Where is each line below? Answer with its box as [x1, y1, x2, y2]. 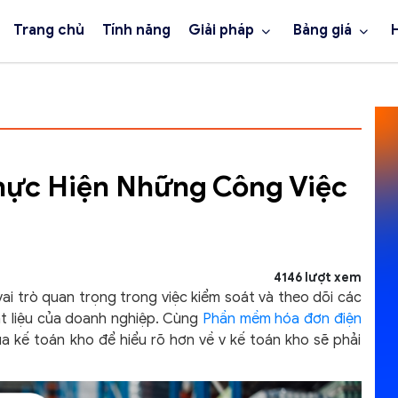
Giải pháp [187, 21, 254, 39]
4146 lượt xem [273, 270, 362, 285]
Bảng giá [292, 21, 352, 39]
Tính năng [101, 21, 171, 39]
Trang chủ [12, 21, 84, 39]
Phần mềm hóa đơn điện [203, 310, 362, 328]
